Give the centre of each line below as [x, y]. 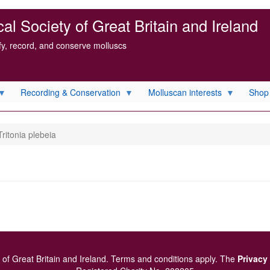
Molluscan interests [185, 92]
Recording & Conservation [71, 92]
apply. [206, 259]
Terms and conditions [152, 259]
